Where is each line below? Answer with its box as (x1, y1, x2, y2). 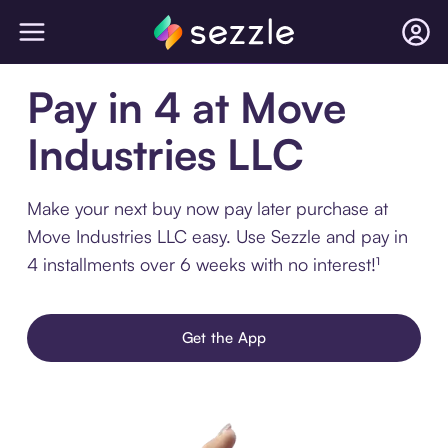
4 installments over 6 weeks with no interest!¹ (26, 253, 380, 275)
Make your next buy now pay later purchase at (26, 197, 388, 219)
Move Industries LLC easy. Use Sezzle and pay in (26, 225, 408, 247)
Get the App (181, 328, 267, 347)
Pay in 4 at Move (26, 81, 346, 133)
